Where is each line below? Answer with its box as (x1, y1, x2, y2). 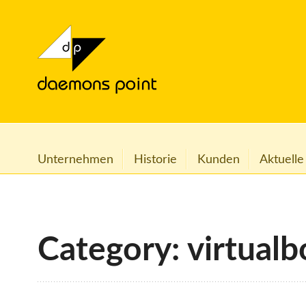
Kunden (197, 152, 240, 166)
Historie (133, 152, 177, 166)
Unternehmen (38, 152, 113, 166)
